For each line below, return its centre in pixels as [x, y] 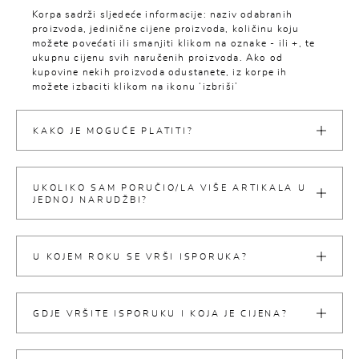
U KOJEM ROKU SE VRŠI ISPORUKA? [141, 257]
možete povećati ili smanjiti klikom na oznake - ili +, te [174, 43]
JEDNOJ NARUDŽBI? [91, 200]
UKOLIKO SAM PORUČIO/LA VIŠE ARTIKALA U [170, 188]
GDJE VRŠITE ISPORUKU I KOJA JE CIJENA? [161, 314]
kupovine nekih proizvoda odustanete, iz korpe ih [160, 72]
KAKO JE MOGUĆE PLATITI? [113, 131]
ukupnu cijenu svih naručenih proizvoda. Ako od [158, 58]
